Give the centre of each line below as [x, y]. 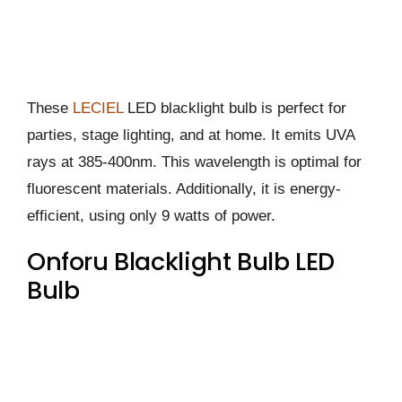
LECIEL [98, 109]
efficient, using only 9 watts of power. [151, 216]
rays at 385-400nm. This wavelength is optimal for [194, 162]
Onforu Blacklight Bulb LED [181, 262]
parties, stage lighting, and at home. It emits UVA [191, 135]
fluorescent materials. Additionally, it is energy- [184, 189]
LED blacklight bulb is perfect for [235, 109]
